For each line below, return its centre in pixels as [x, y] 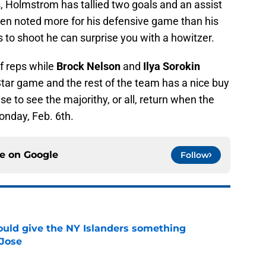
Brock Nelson [88, 66]
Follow [195, 155]
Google [41, 155]
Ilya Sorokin [172, 66]
